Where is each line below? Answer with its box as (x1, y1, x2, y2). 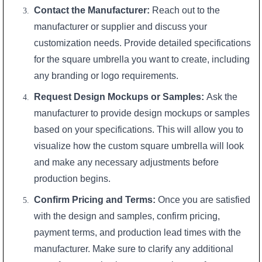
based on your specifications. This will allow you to (34, 125, 244, 135)
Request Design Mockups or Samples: (34, 92, 205, 102)
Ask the (204, 92, 238, 102)
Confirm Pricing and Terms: (34, 194, 156, 205)
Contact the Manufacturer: (34, 5, 150, 16)
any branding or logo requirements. (34, 71, 179, 81)
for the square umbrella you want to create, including (34, 54, 250, 65)
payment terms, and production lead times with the (34, 227, 242, 237)
